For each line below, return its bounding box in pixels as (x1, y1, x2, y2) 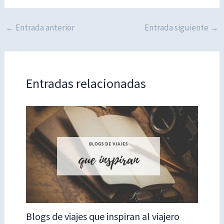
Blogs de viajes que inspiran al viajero (25, 210, 179, 223)
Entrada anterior (14, 22, 75, 33)
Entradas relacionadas (25, 74, 146, 91)
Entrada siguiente (144, 22, 210, 33)
